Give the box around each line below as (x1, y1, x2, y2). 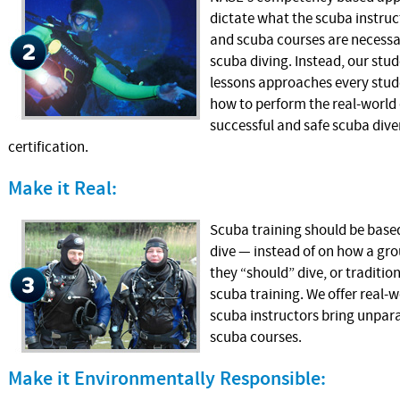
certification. (8, 137, 88, 157)
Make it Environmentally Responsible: (8, 366, 326, 392)
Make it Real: (8, 176, 117, 202)
